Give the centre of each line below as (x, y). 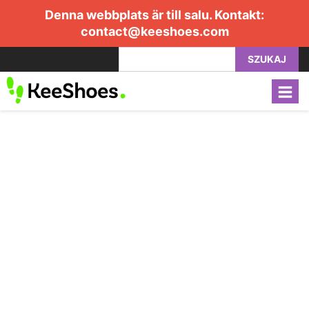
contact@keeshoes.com (154, 31)
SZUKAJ (267, 59)
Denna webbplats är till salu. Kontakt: (154, 15)
